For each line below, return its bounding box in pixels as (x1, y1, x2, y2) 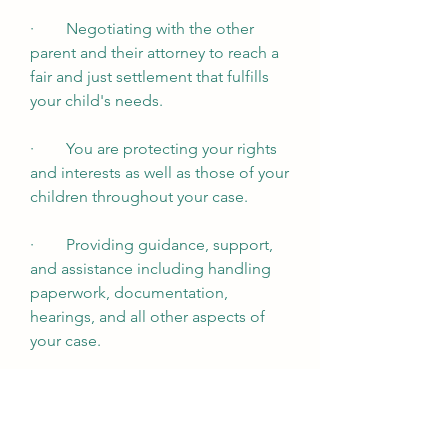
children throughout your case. (30, 187, 248, 206)
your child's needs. (30, 91, 163, 110)
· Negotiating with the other (30, 19, 254, 38)
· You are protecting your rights (30, 139, 277, 158)
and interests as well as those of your (30, 163, 289, 182)
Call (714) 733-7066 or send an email (30, 427, 280, 446)
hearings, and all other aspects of (30, 307, 265, 326)
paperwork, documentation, (30, 283, 228, 302)
